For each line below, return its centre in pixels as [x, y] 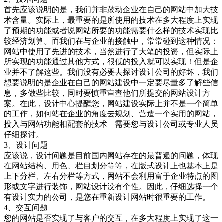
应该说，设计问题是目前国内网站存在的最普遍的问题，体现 [111, 155]
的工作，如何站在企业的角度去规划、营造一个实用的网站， [111, 113]
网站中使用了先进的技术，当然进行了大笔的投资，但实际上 [111, 51]
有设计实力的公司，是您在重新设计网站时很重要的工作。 [107, 197]
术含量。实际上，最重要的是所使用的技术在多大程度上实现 [111, 20]
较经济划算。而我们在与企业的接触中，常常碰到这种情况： [111, 41]
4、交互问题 [26, 207]
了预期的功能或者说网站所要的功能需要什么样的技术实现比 [111, 30]
